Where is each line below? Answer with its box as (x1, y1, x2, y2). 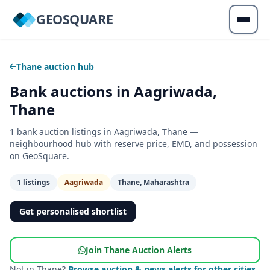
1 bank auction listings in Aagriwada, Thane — (10, 126, 198, 137)
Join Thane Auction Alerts (86, 244, 192, 256)
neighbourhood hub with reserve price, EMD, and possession (10, 138, 257, 149)
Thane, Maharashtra (118, 177, 189, 187)
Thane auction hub (16, 61, 94, 72)
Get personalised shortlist (19, 206, 127, 217)
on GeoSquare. (10, 150, 69, 162)
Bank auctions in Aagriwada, (10, 81, 217, 101)
